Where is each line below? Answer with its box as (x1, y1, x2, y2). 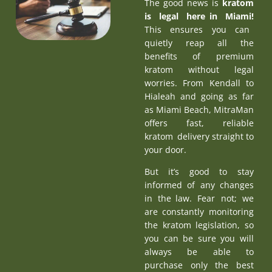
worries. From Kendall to (144, 76, 254, 89)
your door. (144, 143, 186, 155)
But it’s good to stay (144, 165, 254, 177)
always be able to (144, 245, 254, 257)
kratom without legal (144, 63, 254, 75)
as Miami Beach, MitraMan (144, 103, 254, 115)
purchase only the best (144, 259, 254, 271)
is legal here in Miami (144, 10, 251, 22)
